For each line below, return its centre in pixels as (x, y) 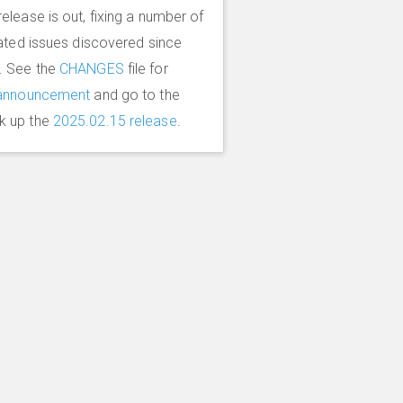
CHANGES (92, 69)
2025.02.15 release (115, 121)
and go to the (135, 95)
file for (146, 69)
